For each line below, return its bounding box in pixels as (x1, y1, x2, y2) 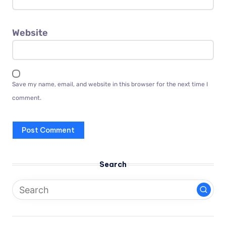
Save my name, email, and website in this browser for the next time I (12, 80, 208, 88)
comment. (12, 94, 41, 101)
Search (99, 160, 127, 169)
